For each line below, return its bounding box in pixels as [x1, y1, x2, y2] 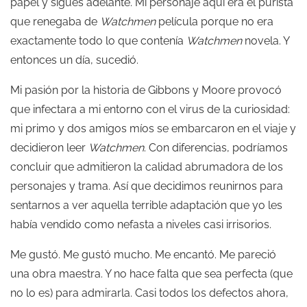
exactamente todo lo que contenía [10, 34, 186, 47]
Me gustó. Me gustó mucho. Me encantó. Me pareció [10, 248, 276, 261]
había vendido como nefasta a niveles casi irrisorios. [10, 218, 271, 231]
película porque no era [156, 15, 273, 28]
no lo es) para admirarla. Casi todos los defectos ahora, [10, 286, 288, 299]
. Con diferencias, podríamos [144, 141, 288, 154]
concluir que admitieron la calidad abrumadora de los [10, 160, 283, 173]
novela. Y [245, 34, 289, 47]
